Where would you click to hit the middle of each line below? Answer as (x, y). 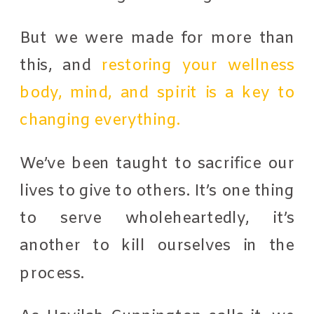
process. (54, 273)
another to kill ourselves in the (157, 246)
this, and (55, 65)
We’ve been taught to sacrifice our (157, 163)
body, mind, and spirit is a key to (157, 93)
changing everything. (102, 120)
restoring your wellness (192, 65)
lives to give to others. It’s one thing (157, 191)
